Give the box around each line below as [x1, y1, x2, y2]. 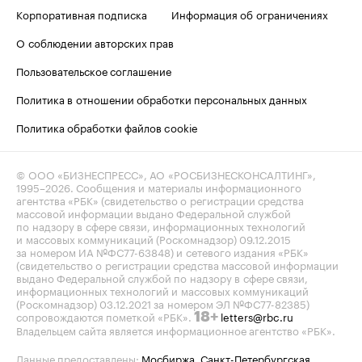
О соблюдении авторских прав [16, 33, 174, 50]
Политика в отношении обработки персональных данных [16, 90, 307, 107]
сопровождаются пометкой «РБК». [16, 307, 194, 324]
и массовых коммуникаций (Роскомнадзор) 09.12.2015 [16, 229, 291, 246]
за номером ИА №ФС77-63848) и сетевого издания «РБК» [16, 242, 309, 259]
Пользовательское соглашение [16, 61, 171, 78]
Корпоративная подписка [16, 5, 147, 22]
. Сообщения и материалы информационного [70, 178, 301, 195]
